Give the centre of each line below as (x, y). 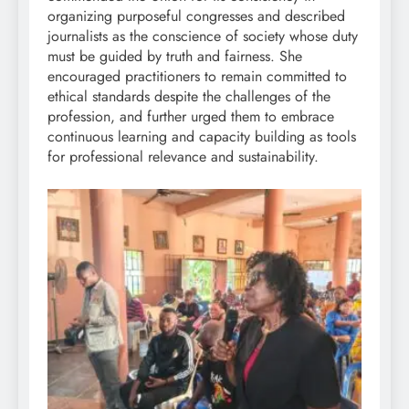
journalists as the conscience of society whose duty (203, 36)
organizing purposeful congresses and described (196, 16)
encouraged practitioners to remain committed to (197, 76)
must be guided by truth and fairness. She (175, 56)
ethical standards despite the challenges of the (189, 96)
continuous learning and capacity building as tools (202, 136)
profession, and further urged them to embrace (191, 116)
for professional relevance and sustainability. (183, 156)
